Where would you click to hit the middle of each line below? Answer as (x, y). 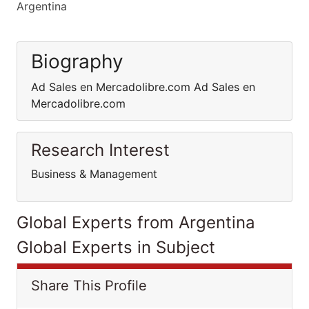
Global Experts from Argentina (136, 222)
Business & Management (94, 174)
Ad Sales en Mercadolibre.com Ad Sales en (143, 87)
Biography (77, 61)
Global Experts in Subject (116, 247)
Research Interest (100, 150)
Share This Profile (89, 286)
